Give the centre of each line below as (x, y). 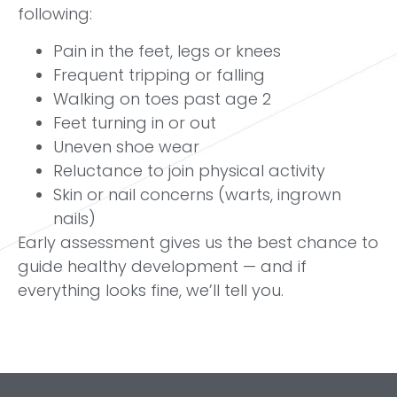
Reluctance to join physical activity (189, 170)
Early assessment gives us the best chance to (198, 242)
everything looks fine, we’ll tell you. (151, 290)
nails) (74, 218)
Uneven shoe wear (126, 146)
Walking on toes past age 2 (162, 98)
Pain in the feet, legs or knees (167, 51)
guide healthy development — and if (162, 266)
